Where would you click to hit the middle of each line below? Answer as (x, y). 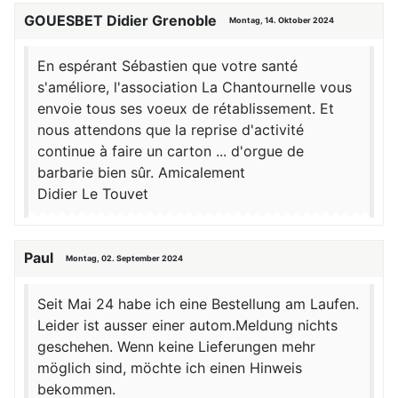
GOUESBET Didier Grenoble (122, 20)
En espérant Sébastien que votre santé (167, 66)
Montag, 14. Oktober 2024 (282, 20)
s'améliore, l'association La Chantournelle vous (195, 88)
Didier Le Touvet (93, 194)
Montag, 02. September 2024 (124, 258)
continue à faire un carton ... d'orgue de (171, 151)
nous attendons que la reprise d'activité (171, 130)
